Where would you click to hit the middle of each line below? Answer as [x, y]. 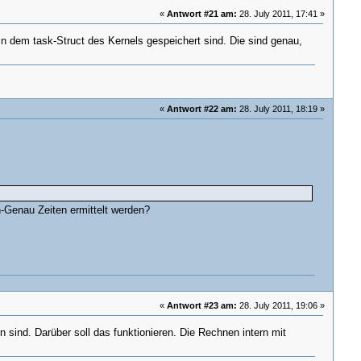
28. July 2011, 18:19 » [281, 108]
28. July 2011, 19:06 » [281, 305]
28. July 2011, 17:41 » [281, 13]
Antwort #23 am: [202, 305]
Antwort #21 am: [202, 13]
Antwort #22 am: [202, 108]
